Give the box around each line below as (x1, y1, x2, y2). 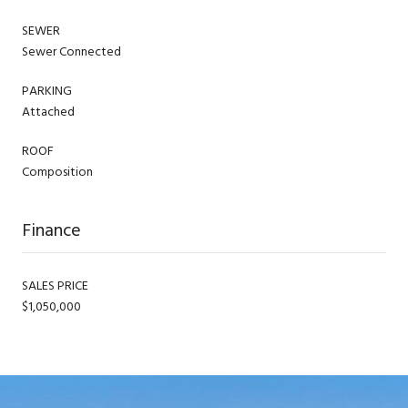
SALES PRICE (22, 274, 88, 296)
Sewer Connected (22, 40, 121, 62)
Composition (22, 160, 93, 182)
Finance (22, 215, 81, 245)
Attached (22, 100, 75, 122)
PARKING (22, 79, 72, 101)
